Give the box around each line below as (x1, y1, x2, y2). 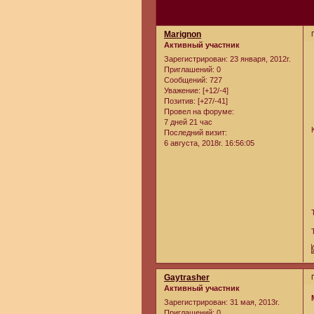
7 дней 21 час (164, 117, 212, 126)
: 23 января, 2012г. (226, 54, 291, 63)
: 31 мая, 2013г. (226, 297, 280, 306)
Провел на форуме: (164, 107, 234, 116)
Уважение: (164, 86, 200, 95)
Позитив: (164, 96, 196, 105)
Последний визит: (164, 128, 227, 137)
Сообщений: (164, 75, 207, 84)
